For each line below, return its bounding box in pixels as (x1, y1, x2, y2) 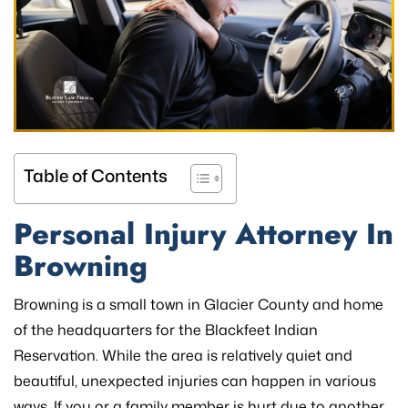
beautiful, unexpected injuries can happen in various (14, 370, 376, 391)
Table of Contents (24, 162, 168, 188)
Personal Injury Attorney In (14, 212, 393, 255)
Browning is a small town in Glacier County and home (14, 293, 383, 314)
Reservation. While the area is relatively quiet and (14, 344, 352, 365)
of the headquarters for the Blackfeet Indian (14, 319, 318, 340)
